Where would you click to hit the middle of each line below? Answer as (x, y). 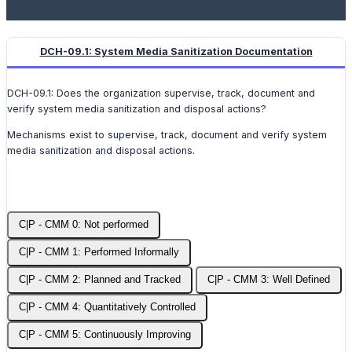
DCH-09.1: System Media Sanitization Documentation (176, 52)
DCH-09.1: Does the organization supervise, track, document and (161, 93)
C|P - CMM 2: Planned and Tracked (100, 280)
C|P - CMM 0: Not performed (84, 225)
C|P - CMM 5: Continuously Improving (105, 335)
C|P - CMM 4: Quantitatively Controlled (107, 308)
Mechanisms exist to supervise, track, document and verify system (167, 134)
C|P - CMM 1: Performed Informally (99, 253)
